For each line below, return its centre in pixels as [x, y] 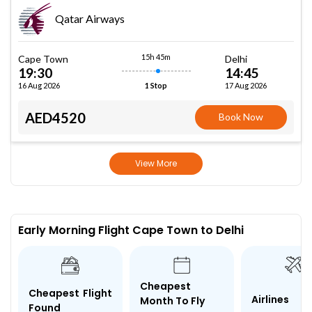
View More [156, 163]
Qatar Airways [90, 18]
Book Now [241, 117]
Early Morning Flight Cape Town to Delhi [131, 230]
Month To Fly [172, 301]
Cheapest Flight [70, 293]
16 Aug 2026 [39, 85]
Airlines [270, 300]
